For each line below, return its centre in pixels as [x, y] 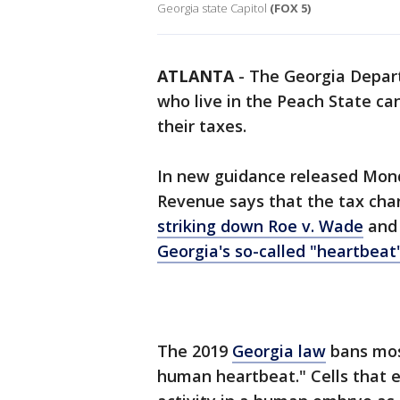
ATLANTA [196, 76]
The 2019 [195, 351]
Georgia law [279, 351]
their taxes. [202, 126]
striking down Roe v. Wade [260, 226]
